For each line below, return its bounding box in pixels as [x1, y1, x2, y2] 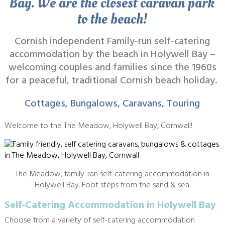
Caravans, [123, 96, 165, 113]
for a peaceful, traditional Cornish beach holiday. [5, 73, 219, 89]
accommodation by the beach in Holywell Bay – [9, 47, 215, 63]
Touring [167, 96, 200, 113]
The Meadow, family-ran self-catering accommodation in [15, 168, 210, 181]
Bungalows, [70, 96, 121, 113]
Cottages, [25, 96, 68, 113]
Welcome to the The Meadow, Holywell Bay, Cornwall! [4, 120, 192, 133]
